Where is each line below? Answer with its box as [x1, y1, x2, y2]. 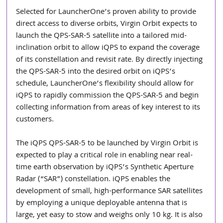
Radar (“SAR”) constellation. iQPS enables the [16, 173, 173, 186]
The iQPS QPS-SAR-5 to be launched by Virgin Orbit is [16, 137, 201, 150]
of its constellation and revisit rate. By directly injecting [16, 53, 205, 67]
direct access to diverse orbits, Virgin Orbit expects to [16, 17, 200, 31]
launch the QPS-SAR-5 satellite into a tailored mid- [16, 29, 187, 43]
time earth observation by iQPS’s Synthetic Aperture [16, 161, 196, 174]
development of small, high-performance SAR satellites [16, 185, 205, 198]
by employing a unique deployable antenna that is [16, 197, 190, 210]
